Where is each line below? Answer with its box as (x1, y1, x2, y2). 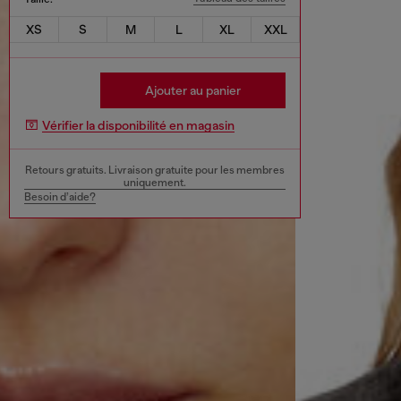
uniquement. (124, 175, 186, 189)
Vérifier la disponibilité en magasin (42, 118, 235, 133)
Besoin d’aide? (24, 190, 96, 203)
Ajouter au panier (145, 82, 242, 98)
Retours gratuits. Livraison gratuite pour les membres (25, 163, 285, 176)
